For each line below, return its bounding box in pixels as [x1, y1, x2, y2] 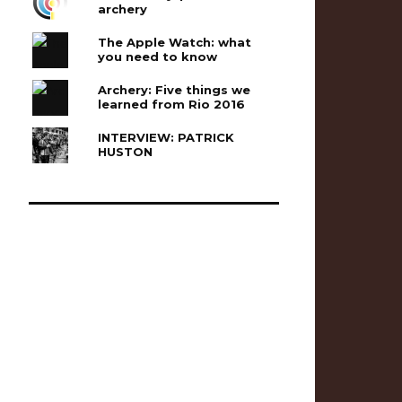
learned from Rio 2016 [98, 96, 246, 111]
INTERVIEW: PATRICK [98, 129, 235, 144]
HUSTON [98, 144, 153, 159]
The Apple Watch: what [98, 34, 252, 49]
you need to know [98, 48, 218, 64]
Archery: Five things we [98, 82, 251, 97]
